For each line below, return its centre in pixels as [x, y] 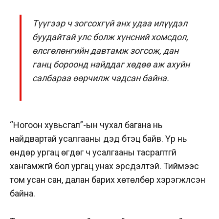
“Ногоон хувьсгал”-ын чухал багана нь [86, 125]
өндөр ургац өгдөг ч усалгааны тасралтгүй [93, 153]
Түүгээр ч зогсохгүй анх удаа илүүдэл [110, 23]
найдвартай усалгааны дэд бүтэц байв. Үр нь [98, 139]
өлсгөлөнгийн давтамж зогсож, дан [106, 50]
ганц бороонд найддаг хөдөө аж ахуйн [111, 64]
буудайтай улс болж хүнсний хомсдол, [110, 37]
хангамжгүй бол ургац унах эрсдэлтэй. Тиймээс [104, 166]
